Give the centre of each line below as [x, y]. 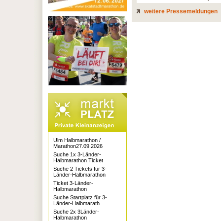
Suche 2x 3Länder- [76, 212]
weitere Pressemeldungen [180, 11]
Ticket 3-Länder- [73, 183]
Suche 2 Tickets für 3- [80, 169]
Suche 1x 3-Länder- [77, 154]
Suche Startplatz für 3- [80, 197]
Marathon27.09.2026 [78, 146]
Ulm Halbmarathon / [77, 140]
